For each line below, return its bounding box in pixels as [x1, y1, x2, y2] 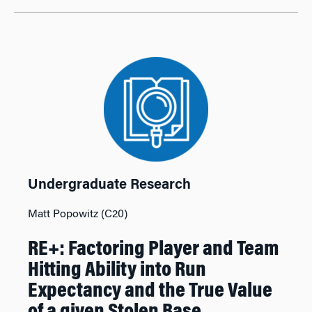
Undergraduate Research [28, 178, 191, 192]
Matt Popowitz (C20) [28, 209, 127, 220]
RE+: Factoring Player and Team [28, 240, 279, 260]
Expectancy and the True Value [28, 281, 272, 302]
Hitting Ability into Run [28, 260, 206, 281]
